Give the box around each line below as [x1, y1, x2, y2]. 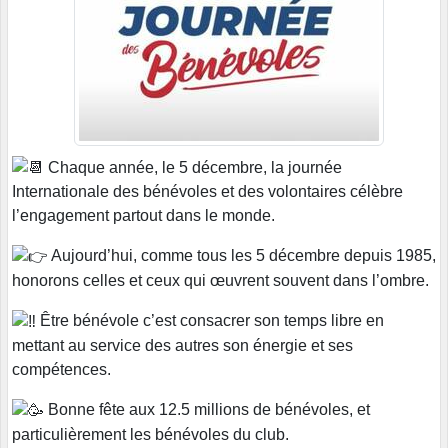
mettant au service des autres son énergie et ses [12, 336, 353, 354]
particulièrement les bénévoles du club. [12, 425, 289, 443]
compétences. [12, 360, 111, 378]
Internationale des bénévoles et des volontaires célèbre [12, 183, 403, 201]
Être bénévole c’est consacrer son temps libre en [36, 312, 384, 330]
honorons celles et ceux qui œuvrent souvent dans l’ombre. [12, 272, 429, 290]
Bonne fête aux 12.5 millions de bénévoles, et [44, 400, 370, 418]
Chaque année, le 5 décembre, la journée [44, 158, 342, 176]
